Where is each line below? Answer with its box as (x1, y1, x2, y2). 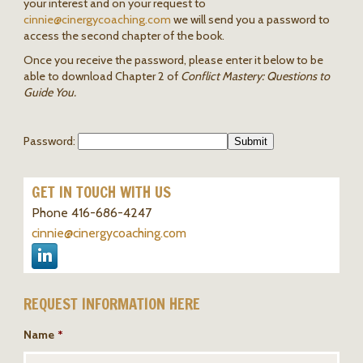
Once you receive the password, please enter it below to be (23, 53, 323, 68)
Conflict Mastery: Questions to (180, 69, 330, 84)
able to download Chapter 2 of (23, 69, 181, 84)
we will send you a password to (170, 12, 330, 28)
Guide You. (23, 85, 76, 100)
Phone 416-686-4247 (31, 205, 152, 221)
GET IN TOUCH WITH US (31, 181, 171, 203)
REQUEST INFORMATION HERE (23, 293, 200, 315)
